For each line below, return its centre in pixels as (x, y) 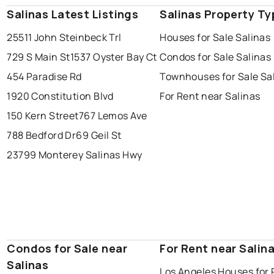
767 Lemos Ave (113, 115)
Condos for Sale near (67, 248)
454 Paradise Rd (44, 76)
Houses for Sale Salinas (215, 37)
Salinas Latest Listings (73, 14)
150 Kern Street (43, 115)
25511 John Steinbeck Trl (64, 37)
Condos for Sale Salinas (216, 57)
